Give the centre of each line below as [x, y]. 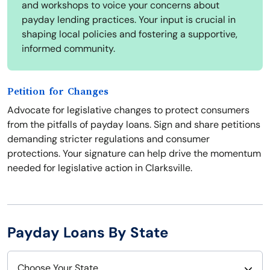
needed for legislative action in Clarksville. [100, 168]
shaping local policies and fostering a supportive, [130, 34]
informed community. [68, 49]
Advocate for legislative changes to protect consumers [128, 110]
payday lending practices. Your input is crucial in [129, 20]
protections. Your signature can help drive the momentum [134, 154]
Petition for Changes [58, 92]
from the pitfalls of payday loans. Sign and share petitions [134, 125]
